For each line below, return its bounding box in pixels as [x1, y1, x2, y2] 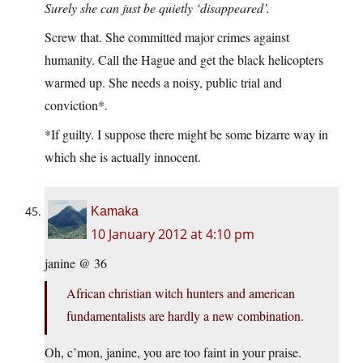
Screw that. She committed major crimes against [45, 28, 289, 46]
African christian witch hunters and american [66, 284, 295, 302]
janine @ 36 [45, 254, 107, 272]
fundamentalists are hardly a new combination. [66, 307, 304, 325]
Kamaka [91, 204, 139, 219]
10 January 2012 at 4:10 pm [91, 225, 254, 244]
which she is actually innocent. [45, 148, 201, 166]
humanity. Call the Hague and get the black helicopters [45, 51, 323, 69]
